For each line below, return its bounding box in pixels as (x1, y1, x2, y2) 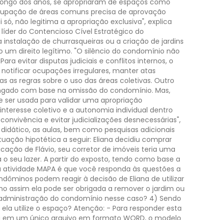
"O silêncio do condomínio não (74, 46, 180, 56)
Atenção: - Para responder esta (74, 203, 182, 213)
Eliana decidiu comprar (93, 135, 172, 144)
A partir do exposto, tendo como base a (44, 154, 180, 164)
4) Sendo (149, 193, 181, 203)
